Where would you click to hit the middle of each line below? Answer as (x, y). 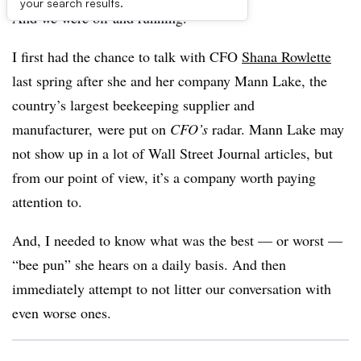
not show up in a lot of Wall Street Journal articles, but (172, 153)
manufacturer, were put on (91, 129)
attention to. (47, 201)
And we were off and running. (102, 18)
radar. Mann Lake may (278, 129)
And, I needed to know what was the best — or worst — (177, 240)
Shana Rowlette (286, 56)
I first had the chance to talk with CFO (127, 56)
